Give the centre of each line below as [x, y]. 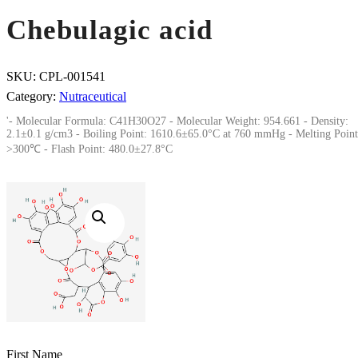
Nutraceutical [93, 97]
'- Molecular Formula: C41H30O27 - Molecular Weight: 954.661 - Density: [177, 121]
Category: [33, 97]
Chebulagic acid [110, 30]
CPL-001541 [72, 77]
